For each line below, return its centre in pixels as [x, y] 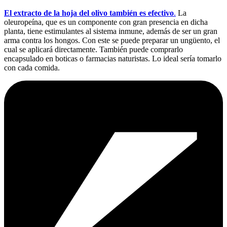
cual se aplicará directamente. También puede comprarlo [93, 49]
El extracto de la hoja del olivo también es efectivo [89, 13]
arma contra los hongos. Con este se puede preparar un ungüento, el [112, 40]
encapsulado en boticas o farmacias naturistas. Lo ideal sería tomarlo [113, 58]
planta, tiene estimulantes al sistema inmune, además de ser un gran [111, 31]
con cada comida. [32, 67]
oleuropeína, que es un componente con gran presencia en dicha [106, 22]
